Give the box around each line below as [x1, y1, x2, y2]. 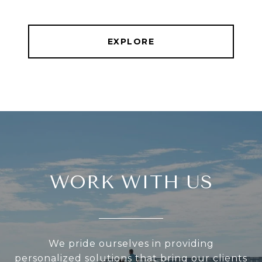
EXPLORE [107, 36, 155, 47]
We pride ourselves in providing [48, 238, 214, 250]
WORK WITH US [49, 171, 213, 194]
